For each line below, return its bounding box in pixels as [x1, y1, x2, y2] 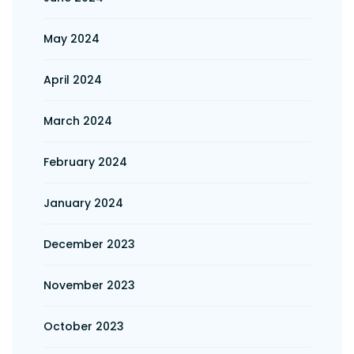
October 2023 [43, 318, 124, 335]
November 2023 [43, 277, 135, 294]
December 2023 [43, 236, 135, 253]
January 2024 [43, 195, 123, 212]
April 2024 [43, 72, 102, 88]
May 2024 [43, 31, 100, 47]
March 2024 [43, 113, 112, 130]
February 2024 [43, 154, 127, 171]
